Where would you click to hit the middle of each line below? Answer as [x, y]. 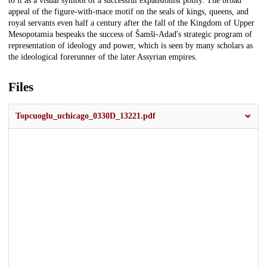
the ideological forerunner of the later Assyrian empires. [103, 57]
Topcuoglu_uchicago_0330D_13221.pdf [86, 116]
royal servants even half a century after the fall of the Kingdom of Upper [131, 23]
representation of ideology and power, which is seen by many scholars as [131, 46]
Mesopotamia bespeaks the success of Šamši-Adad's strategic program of [130, 35]
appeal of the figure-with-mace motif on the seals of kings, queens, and [128, 12]
